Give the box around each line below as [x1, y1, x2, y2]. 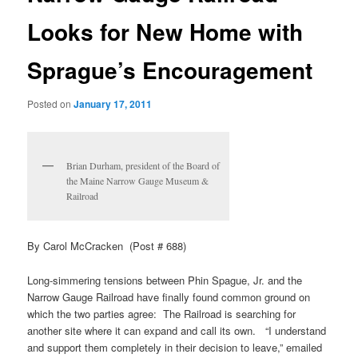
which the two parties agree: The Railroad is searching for [27, 305, 296, 321]
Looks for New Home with [27, 15, 304, 49]
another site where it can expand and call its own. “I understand [27, 322, 327, 338]
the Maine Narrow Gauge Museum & [66, 174, 209, 188]
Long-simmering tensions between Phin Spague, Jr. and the [27, 272, 303, 288]
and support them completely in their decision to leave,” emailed [27, 339, 323, 355]
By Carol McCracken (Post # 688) [27, 238, 187, 254]
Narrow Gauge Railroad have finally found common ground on [27, 288, 311, 304]
